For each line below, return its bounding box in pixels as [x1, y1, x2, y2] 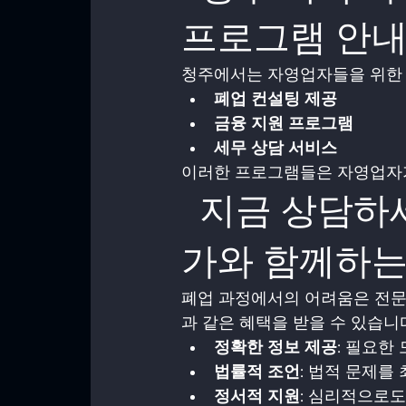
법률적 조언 [214, 362, 300, 381]
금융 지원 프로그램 [214, 114, 353, 132]
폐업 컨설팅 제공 [214, 90, 337, 108]
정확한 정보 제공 [214, 338, 337, 356]
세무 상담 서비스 [214, 139, 337, 157]
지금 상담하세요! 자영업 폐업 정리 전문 [181, 188, 199, 232]
